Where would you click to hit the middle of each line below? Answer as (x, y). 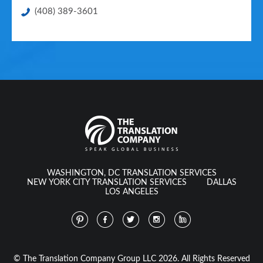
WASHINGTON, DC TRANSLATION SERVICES (131, 173)
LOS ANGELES (131, 192)
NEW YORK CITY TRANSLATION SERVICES (107, 182)
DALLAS (221, 182)
